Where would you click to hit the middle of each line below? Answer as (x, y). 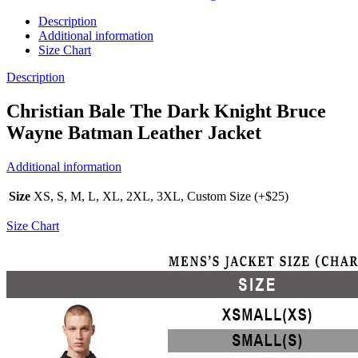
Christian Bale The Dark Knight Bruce (166, 111)
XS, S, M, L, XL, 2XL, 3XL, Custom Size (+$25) (161, 197)
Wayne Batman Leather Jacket (134, 133)
